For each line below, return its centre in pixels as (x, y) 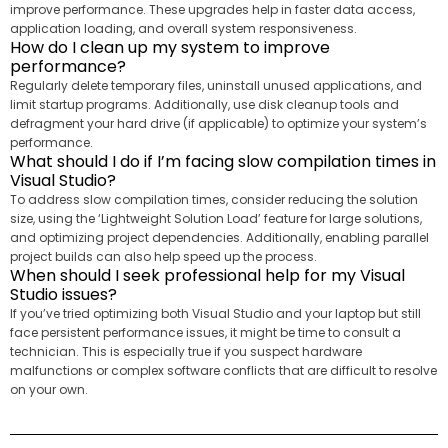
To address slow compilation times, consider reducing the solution (214, 199)
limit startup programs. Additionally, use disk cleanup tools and (204, 104)
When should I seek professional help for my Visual (207, 275)
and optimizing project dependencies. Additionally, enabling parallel (219, 237)
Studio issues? (63, 294)
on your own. (49, 389)
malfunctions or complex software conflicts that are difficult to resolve (223, 370)
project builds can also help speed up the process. (163, 256)
